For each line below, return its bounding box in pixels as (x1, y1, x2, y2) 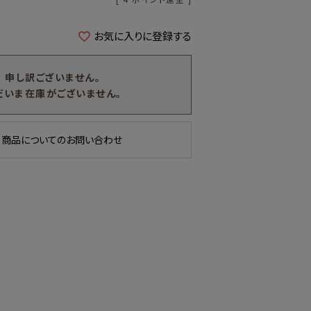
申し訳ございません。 (5, 70, 101, 85)
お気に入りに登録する (94, 28, 192, 44)
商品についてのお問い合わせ (1, 133, 122, 147)
